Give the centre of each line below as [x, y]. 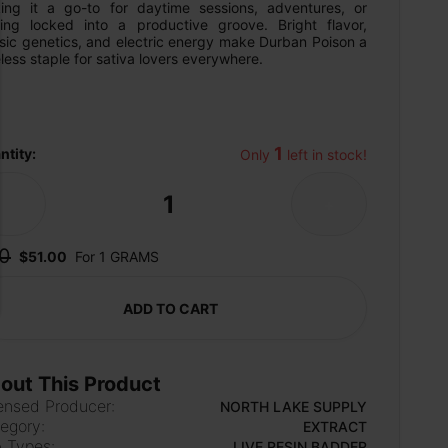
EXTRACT [335, 426]
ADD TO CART [170, 308]
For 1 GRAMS [117, 256]
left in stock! [325, 154]
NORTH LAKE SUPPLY [293, 406]
